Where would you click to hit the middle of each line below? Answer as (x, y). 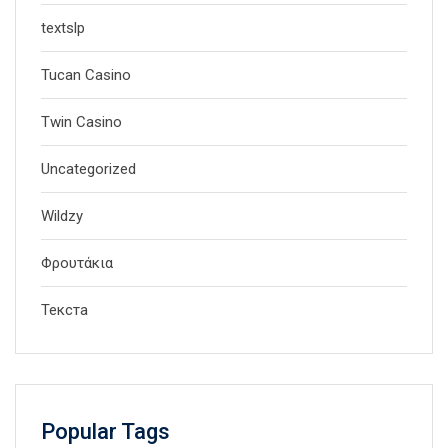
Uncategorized (88, 169)
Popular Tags (105, 431)
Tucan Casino (86, 75)
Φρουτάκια (77, 263)
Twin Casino (81, 122)
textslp (63, 28)
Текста (64, 310)
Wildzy (62, 216)
